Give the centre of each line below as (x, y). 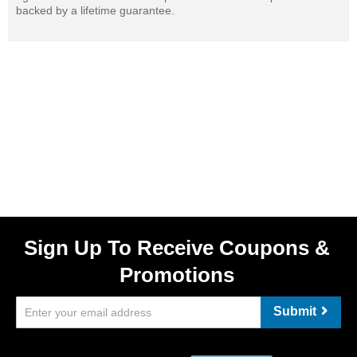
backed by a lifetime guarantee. (95, 10)
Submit (295, 311)
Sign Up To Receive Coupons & (177, 248)
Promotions (177, 275)
